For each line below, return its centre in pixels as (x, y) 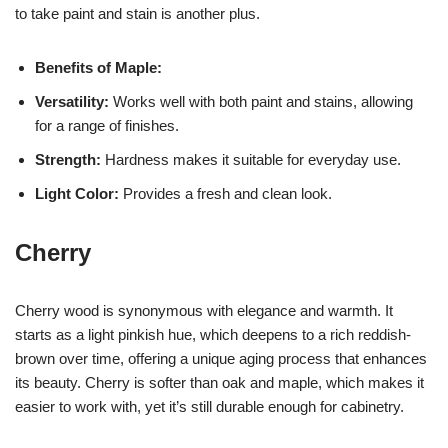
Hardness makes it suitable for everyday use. (251, 159)
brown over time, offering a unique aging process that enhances (221, 358)
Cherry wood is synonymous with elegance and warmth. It (204, 310)
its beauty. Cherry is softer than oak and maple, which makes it (219, 382)
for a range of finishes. (107, 125)
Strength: (68, 159)
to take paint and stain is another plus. (137, 13)
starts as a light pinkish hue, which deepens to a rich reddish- (213, 334)
